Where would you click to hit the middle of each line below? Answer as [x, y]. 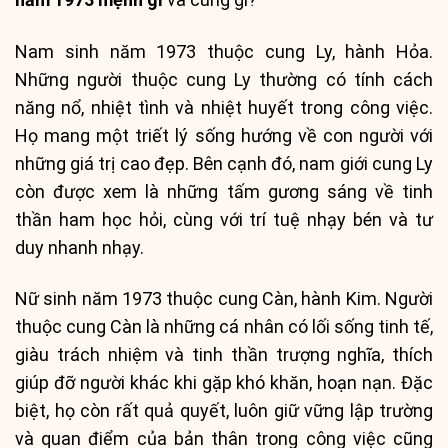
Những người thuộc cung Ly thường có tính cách [224, 79]
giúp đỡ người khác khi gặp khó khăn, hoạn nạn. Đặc [224, 382]
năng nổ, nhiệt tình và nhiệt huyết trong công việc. [224, 107]
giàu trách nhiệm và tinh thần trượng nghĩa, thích [224, 354]
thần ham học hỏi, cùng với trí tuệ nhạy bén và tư [224, 219]
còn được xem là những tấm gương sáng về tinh [224, 191]
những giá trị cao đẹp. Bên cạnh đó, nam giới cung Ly [224, 163]
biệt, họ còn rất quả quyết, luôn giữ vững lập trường [224, 410]
